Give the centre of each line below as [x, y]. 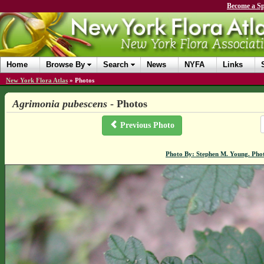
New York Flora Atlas [37, 80]
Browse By [65, 65]
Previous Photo [146, 125]
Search [116, 65]
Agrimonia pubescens [60, 104]
